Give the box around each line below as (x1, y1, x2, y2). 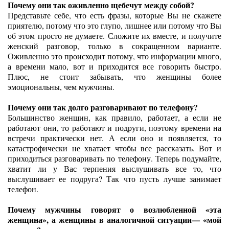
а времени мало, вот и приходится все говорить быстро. (8, 61, 221, 72)
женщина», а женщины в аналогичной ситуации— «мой (8, 214, 221, 225)
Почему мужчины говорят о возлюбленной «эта (8, 203, 221, 215)
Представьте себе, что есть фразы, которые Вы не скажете (8, 10, 221, 20)
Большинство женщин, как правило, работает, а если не (8, 112, 221, 123)
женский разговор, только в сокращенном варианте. (8, 40, 221, 51)
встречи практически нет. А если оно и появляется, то (8, 132, 221, 143)
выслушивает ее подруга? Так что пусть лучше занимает (8, 173, 221, 184)
